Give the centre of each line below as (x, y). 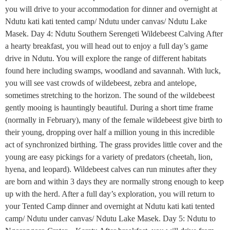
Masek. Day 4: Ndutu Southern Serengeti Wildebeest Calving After (114, 34)
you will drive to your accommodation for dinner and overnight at (111, 9)
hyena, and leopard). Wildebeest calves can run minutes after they (111, 169)
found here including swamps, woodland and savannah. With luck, (113, 71)
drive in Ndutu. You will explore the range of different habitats (106, 58)
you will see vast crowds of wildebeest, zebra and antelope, (101, 83)
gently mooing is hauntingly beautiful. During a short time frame (109, 108)
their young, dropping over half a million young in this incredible (110, 132)
